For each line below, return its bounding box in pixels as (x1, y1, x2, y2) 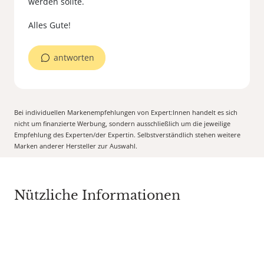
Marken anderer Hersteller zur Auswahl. (14, 141, 137, 151)
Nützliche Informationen (14, 187, 180, 204)
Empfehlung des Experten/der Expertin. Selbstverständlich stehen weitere (14, 130, 240, 140)
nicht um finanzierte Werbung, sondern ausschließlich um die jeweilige (14, 119, 230, 128)
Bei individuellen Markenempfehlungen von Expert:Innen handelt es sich (14, 108, 237, 117)
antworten (54, 52, 94, 64)
